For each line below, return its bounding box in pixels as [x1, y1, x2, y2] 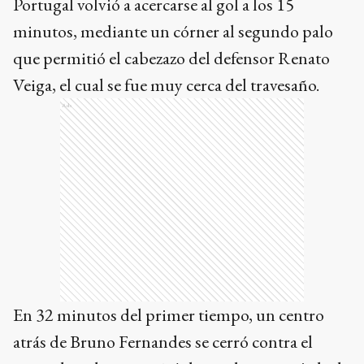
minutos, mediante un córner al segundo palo [13, 19, 333, 43]
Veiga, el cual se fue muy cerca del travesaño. [13, 73, 319, 97]
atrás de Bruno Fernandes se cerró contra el [13, 330, 313, 353]
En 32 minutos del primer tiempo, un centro [13, 303, 324, 327]
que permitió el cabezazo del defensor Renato [13, 46, 330, 70]
